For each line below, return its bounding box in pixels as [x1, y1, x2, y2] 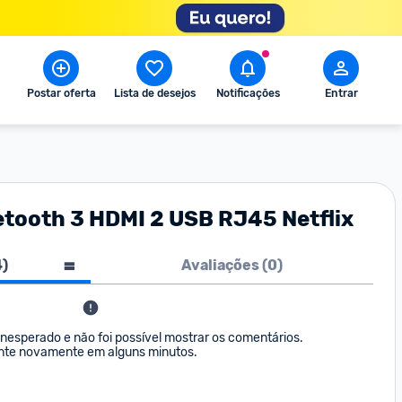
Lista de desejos [113, 87, 196, 100]
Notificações [215, 87, 280, 100]
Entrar [324, 87, 358, 100]
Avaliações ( [181, 257, 267, 274]
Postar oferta [26, 87, 96, 100]
